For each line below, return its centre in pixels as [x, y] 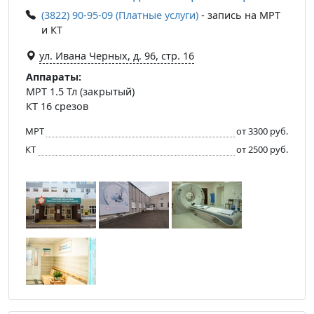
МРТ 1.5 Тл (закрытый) [80, 91]
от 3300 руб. [262, 131]
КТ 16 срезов [57, 106]
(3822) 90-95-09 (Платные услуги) [120, 15]
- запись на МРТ [239, 15]
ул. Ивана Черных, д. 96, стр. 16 [117, 55]
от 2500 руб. [262, 149]
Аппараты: [54, 76]
